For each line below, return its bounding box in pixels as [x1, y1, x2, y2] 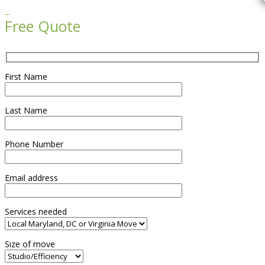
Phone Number [5, 138, 63, 150]
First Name [5, 70, 47, 82]
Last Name [5, 104, 47, 116]
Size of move [5, 238, 55, 250]
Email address [5, 172, 58, 183]
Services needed [5, 205, 67, 217]
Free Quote [5, 16, 80, 36]
